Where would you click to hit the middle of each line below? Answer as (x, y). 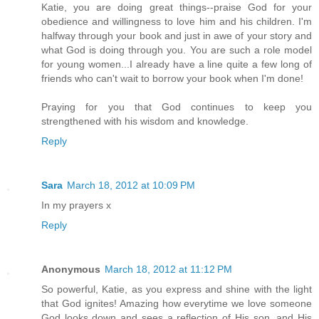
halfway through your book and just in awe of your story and (177, 35)
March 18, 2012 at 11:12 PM (168, 269)
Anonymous (71, 269)
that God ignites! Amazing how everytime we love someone (177, 303)
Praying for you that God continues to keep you (177, 106)
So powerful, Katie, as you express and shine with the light (177, 289)
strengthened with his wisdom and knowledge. (145, 121)
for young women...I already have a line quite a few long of (177, 64)
